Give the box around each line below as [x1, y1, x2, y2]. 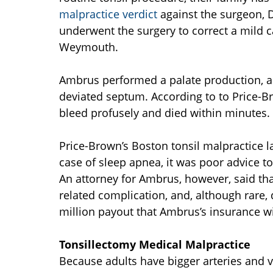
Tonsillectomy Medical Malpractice [59, 237, 250, 252]
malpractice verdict [59, 7, 160, 22]
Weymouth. [59, 40, 118, 55]
